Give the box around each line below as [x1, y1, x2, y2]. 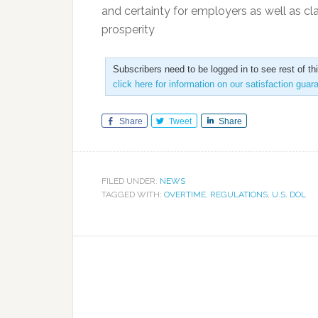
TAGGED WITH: [102, 190, 164, 199]
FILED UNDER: [102, 176, 160, 186]
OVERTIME [164, 190, 206, 199]
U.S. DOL [272, 190, 306, 199]
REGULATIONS [210, 190, 268, 199]
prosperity [102, 23, 155, 36]
